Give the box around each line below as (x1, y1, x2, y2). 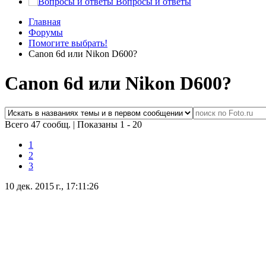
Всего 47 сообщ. (5, 119, 73, 130)
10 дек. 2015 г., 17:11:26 (5, 181, 99, 192)
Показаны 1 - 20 (77, 119, 142, 130)
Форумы (28, 27, 63, 38)
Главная (28, 17, 61, 27)
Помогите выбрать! (28, 38, 107, 49)
